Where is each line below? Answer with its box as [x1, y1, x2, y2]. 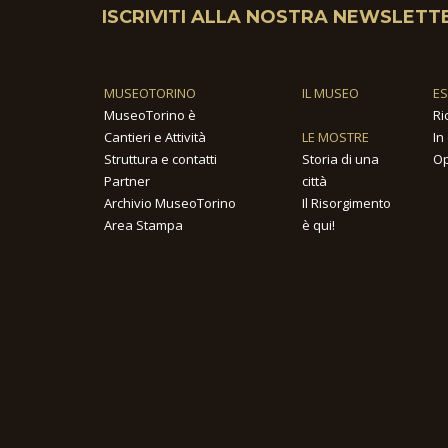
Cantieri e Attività [104, 128, 206, 147]
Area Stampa [104, 216, 183, 235]
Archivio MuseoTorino [104, 194, 236, 213]
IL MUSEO [301, 84, 359, 103]
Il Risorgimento [301, 194, 391, 213]
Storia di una [301, 150, 379, 169]
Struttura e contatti [104, 150, 217, 169]
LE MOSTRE [301, 128, 369, 147]
